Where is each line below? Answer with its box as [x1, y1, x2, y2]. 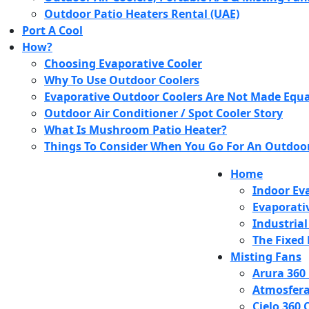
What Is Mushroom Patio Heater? [44, 122, 227, 137]
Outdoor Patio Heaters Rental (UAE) [44, 6, 239, 21]
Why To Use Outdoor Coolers [44, 72, 199, 88]
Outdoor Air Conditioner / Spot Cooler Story [44, 106, 283, 121]
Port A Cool [22, 23, 83, 38]
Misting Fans [230, 249, 301, 264]
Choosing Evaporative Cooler [44, 56, 202, 71]
